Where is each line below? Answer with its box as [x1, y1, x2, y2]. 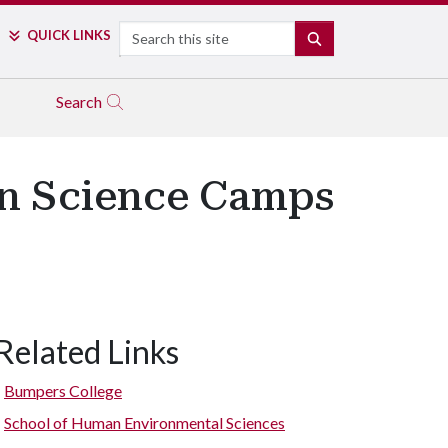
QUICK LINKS [26, 27, 111, 43]
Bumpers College [4, 381, 122, 400]
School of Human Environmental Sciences [4, 413, 285, 432]
